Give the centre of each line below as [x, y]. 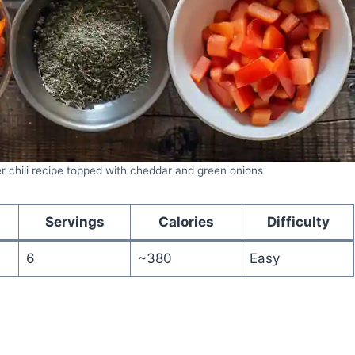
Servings [74, 221]
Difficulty [298, 221]
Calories [186, 221]
